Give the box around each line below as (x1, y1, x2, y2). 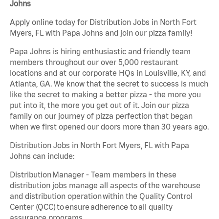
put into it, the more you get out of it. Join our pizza (10, 101, 189, 110)
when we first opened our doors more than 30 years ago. (10, 122, 209, 131)
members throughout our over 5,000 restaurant (10, 58, 178, 67)
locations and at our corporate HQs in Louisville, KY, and (10, 68, 206, 78)
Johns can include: (10, 152, 75, 161)
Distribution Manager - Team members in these (10, 170, 176, 179)
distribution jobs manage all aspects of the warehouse (10, 181, 200, 190)
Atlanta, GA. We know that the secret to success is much (10, 79, 208, 88)
